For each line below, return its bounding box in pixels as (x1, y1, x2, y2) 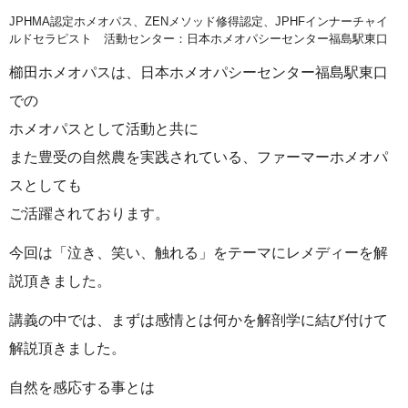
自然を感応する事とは (9, 379, 155, 395)
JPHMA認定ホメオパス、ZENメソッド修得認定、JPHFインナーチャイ (9, 14, 388, 28)
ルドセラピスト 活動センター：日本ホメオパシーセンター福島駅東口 (9, 31, 388, 46)
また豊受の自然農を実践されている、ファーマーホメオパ (9, 148, 388, 165)
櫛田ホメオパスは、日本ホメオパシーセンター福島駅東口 (9, 64, 388, 80)
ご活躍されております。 (9, 205, 169, 221)
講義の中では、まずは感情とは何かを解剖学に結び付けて (9, 311, 388, 328)
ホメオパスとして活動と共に (9, 120, 199, 137)
